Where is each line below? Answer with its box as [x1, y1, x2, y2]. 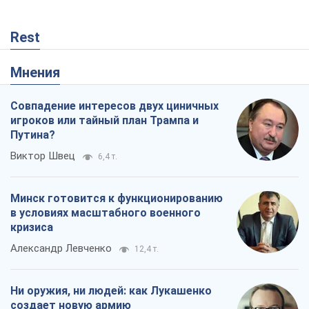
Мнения [22, 64, 60, 81]
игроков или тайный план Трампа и [10, 114, 199, 128]
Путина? [10, 128, 55, 142]
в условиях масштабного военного [10, 206, 201, 220]
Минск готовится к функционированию [10, 192, 223, 206]
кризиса [10, 221, 53, 235]
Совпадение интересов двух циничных [10, 99, 219, 113]
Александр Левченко [10, 242, 112, 255]
